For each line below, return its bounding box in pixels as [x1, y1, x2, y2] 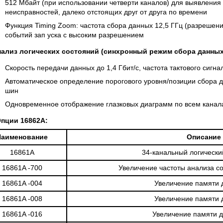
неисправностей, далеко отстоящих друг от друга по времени [4, 8, 207, 16]
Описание [187, 133, 222, 141]
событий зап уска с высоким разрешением [4, 31, 144, 39]
